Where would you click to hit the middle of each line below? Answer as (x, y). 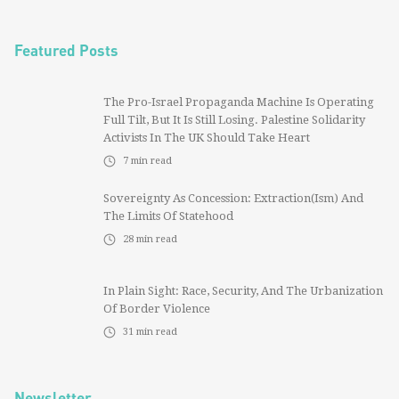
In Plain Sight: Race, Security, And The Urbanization (243, 290)
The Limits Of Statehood (168, 216)
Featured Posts (66, 49)
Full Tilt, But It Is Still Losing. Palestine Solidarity (234, 119)
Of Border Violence (157, 308)
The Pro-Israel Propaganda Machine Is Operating (239, 102)
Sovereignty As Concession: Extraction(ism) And (233, 198)
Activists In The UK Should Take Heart (207, 137)
